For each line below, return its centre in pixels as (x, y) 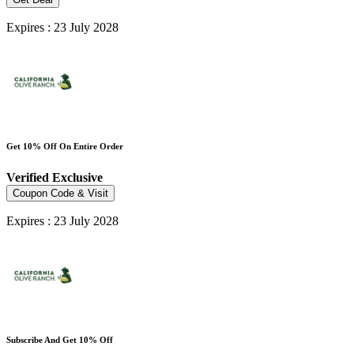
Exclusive (77, 177)
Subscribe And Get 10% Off (60, 339)
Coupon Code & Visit (60, 193)
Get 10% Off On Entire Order (65, 146)
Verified (29, 177)
